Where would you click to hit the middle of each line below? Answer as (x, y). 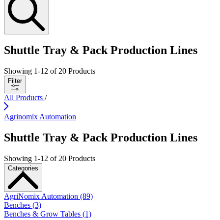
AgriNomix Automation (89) (48, 196)
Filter (15, 81)
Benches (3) (23, 205)
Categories (23, 168)
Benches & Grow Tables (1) (48, 214)
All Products (23, 98)
